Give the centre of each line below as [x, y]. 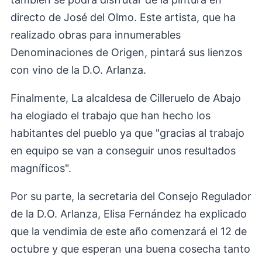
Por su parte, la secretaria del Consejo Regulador [131, 196]
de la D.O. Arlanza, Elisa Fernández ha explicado [129, 214]
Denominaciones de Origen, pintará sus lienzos [126, 53]
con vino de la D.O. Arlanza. [78, 70]
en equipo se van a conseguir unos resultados [123, 151]
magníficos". [41, 168]
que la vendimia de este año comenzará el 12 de [129, 232]
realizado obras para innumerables [96, 35]
